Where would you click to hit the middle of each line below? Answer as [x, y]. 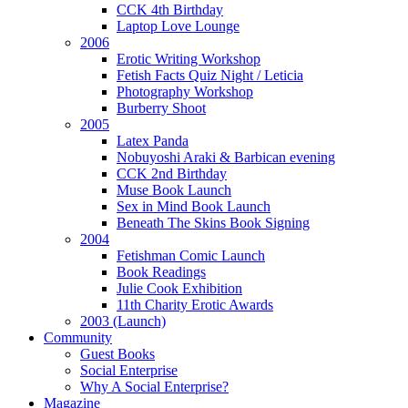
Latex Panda [153, 141]
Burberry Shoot [161, 108]
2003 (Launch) [123, 321]
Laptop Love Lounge [178, 26]
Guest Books [117, 354]
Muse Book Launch [174, 190]
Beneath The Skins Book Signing [213, 223]
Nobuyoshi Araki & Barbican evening [226, 158]
